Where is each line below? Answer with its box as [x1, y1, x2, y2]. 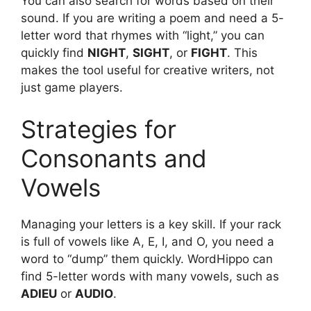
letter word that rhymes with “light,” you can [21, 28, 264, 43]
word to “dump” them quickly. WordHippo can [21, 251, 273, 266]
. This [227, 46, 258, 60]
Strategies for [21, 114, 176, 144]
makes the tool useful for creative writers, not [21, 63, 274, 78]
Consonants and [21, 143, 207, 173]
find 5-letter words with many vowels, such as [21, 269, 279, 283]
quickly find [21, 46, 87, 60]
